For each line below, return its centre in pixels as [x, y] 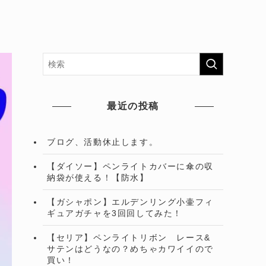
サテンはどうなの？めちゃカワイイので [130, 248]
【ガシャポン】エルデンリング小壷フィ [130, 202]
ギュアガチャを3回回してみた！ [115, 213]
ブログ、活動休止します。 [103, 142]
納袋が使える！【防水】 [98, 177]
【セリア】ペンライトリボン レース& [129, 237]
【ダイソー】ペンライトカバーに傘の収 [130, 166]
